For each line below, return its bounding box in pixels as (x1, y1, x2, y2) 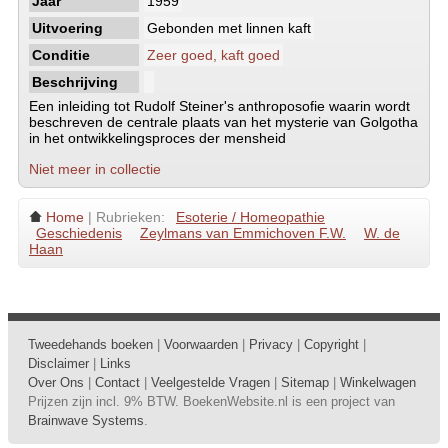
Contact (95, 375, 140, 390)
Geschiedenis (36, 225, 122, 241)
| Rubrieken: (84, 209, 169, 225)
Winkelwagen (340, 375, 416, 390)
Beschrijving (32, 74, 118, 90)
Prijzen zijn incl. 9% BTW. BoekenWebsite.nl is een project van (28, 394, 395, 409)
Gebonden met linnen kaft (147, 20, 311, 36)
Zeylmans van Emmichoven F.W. (140, 225, 346, 241)
